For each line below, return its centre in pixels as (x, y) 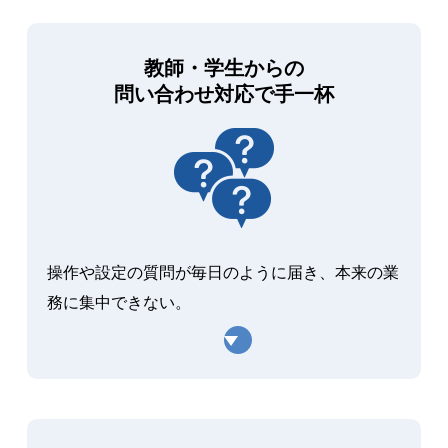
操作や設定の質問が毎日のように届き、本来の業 (222, 272)
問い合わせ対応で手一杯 (224, 93)
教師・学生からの (224, 67)
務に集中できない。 (118, 302)
